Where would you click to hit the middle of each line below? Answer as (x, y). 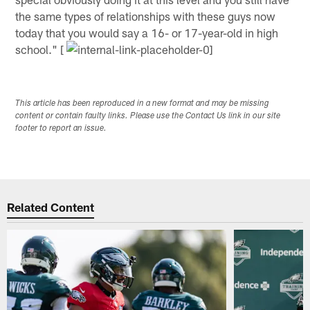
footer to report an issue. (61, 129)
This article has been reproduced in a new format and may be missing (143, 104)
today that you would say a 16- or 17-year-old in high (147, 32)
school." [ (41, 49)
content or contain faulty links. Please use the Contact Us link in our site (148, 117)
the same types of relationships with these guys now (146, 16)
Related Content (51, 207)
